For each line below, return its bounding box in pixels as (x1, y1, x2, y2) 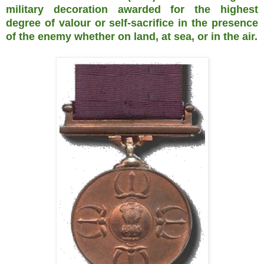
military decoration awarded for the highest (6, 3, 258, 15)
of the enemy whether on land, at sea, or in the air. (6, 30, 258, 42)
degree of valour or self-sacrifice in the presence (6, 16, 258, 29)
